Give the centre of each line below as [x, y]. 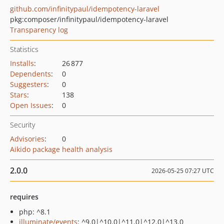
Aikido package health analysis [61, 149]
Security [22, 125]
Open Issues [31, 105]
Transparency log [39, 30]
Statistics [24, 49]
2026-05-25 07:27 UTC [183, 171]
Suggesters [28, 84]
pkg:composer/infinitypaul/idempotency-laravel [89, 19]
